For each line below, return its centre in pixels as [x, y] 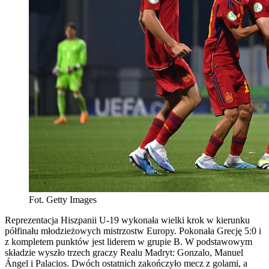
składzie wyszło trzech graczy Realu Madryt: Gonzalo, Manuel [124, 252]
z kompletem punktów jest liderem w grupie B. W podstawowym [128, 241]
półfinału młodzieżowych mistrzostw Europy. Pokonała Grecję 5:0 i [133, 231]
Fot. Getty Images [63, 199]
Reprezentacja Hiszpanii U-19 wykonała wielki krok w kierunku [127, 220]
